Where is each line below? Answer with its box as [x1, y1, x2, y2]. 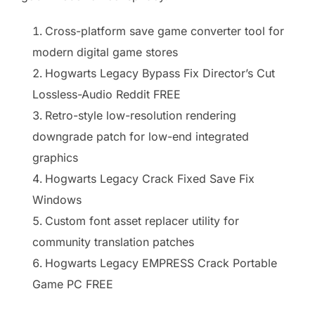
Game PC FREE [32, 277, 113, 291]
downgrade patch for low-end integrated [32, 129, 249, 143]
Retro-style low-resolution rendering [45, 108, 236, 122]
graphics [32, 150, 78, 165]
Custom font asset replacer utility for [45, 214, 239, 228]
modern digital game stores [32, 45, 178, 59]
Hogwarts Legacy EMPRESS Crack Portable [45, 256, 277, 270]
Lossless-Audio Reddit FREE [32, 87, 181, 101]
